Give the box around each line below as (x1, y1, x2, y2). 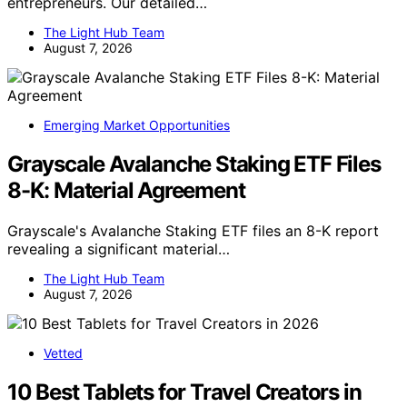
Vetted (44, 344, 83, 361)
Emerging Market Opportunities (44, 117, 230, 134)
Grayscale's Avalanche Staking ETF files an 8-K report (7, 221, 379, 240)
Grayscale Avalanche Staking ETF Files (7, 151, 381, 178)
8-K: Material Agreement (7, 177, 245, 204)
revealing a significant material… (7, 239, 230, 258)
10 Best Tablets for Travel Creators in (7, 378, 362, 405)
